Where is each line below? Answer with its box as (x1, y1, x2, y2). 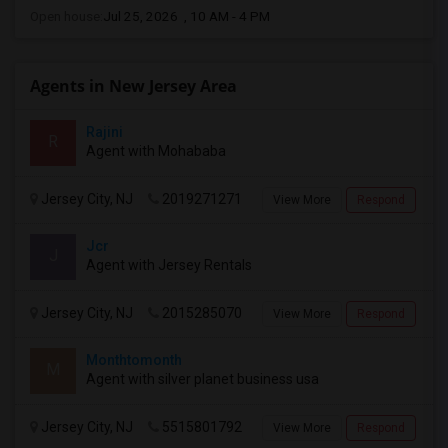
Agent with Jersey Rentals (86, 257, 252, 273)
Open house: (30, 8, 103, 24)
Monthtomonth (86, 352, 182, 368)
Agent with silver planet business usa (86, 371, 319, 387)
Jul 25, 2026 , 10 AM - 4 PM (103, 8, 270, 24)
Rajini (86, 124, 123, 140)
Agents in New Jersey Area (30, 75, 237, 97)
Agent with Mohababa (86, 143, 226, 159)
